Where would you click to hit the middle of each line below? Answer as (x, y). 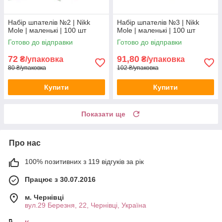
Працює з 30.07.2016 (60, 180)
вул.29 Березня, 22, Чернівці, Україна (85, 205)
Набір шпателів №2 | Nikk (49, 23)
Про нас (25, 143)
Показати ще (103, 114)
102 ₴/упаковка (138, 68)
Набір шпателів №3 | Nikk (158, 23)
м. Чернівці (44, 197)
